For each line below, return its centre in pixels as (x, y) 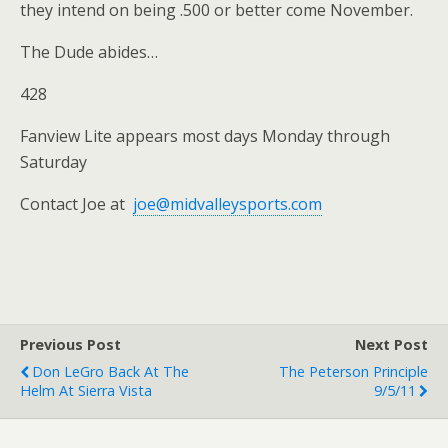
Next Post (391, 344)
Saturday (53, 162)
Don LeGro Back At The (110, 371)
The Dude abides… (89, 52)
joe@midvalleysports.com (227, 204)
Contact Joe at (76, 204)
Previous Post (70, 344)
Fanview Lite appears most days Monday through (205, 136)
